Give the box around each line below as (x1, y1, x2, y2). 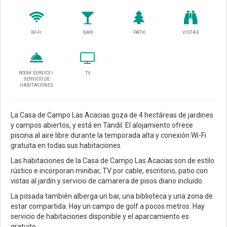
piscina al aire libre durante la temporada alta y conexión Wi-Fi (11, 131, 206, 140)
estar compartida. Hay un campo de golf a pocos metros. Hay (11, 202, 205, 211)
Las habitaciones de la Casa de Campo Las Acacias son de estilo (11, 157, 214, 165)
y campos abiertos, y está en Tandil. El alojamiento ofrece (11, 121, 193, 130)
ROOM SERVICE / (19, 70, 54, 76)
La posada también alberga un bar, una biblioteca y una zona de (11, 192, 213, 201)
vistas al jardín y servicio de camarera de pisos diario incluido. (11, 177, 204, 185)
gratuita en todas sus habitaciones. (11, 141, 122, 150)
